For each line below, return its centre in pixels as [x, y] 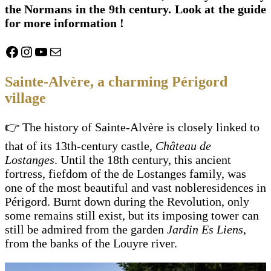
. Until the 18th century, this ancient [143, 159]
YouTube [60, 51]
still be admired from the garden [86, 229]
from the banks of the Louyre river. [91, 243]
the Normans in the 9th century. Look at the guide [135, 9]
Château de [183, 145]
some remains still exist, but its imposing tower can [132, 215]
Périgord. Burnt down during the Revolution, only [127, 201]
